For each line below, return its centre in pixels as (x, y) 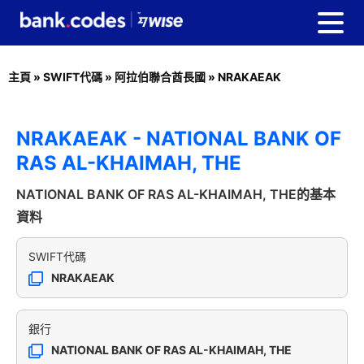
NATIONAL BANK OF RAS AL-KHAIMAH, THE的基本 (176, 194)
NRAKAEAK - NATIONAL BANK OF (179, 139)
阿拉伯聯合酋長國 (160, 77)
